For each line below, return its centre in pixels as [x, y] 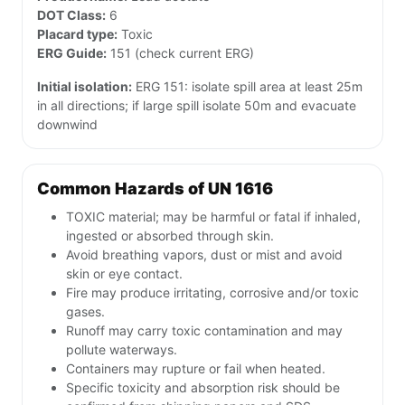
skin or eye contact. [124, 274]
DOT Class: [71, 15]
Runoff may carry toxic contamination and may [204, 331]
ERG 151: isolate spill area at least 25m [247, 87]
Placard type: [77, 34]
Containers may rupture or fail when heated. [196, 369]
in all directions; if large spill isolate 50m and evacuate [197, 106]
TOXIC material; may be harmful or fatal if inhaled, [213, 217]
